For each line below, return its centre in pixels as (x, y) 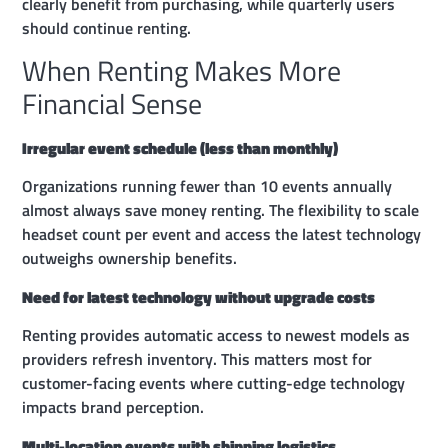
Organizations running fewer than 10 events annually (207, 186)
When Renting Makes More (182, 70)
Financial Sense (112, 103)
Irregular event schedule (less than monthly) (180, 147)
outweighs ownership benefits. (130, 258)
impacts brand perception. (113, 407)
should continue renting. (107, 27)
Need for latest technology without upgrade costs (199, 296)
